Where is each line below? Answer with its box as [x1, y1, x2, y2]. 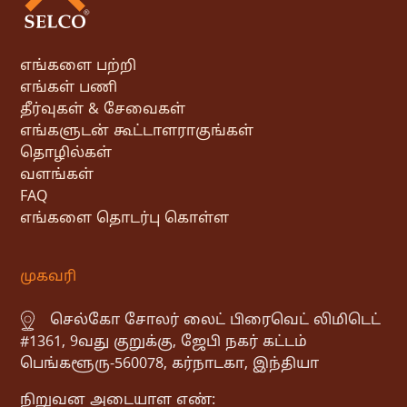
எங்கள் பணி [20, 79, 118, 98]
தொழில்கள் [20, 144, 113, 164]
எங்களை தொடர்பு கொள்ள [20, 210, 230, 229]
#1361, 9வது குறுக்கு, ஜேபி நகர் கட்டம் [20, 333, 308, 352]
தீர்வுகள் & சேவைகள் [20, 101, 186, 120]
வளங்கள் [20, 166, 94, 185]
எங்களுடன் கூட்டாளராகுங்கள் [20, 123, 254, 142]
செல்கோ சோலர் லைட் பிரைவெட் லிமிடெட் [50, 312, 382, 331]
